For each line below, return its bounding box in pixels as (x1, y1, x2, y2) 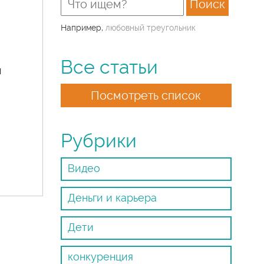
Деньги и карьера (68, 192, 157, 204)
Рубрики (61, 130, 137, 152)
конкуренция (68, 250, 134, 263)
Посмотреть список (91, 88, 202, 103)
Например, (61, 23, 106, 32)
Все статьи (61, 56, 159, 78)
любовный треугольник (105, 23, 196, 32)
